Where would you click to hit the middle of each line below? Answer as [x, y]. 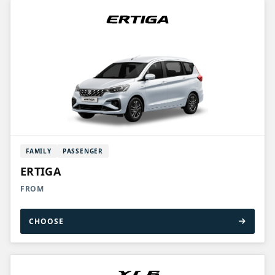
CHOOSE [46, 221]
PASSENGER [83, 151]
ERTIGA [41, 171]
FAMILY [39, 151]
